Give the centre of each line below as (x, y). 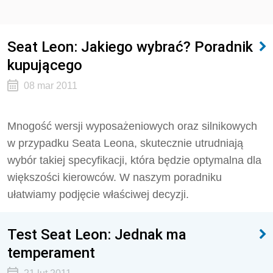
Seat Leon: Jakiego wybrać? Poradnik (130, 47)
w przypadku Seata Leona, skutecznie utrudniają (125, 143)
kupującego (45, 65)
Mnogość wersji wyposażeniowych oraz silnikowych (132, 126)
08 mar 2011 (50, 86)
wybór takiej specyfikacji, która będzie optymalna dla (134, 160)
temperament (51, 253)
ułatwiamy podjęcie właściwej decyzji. (98, 194)
